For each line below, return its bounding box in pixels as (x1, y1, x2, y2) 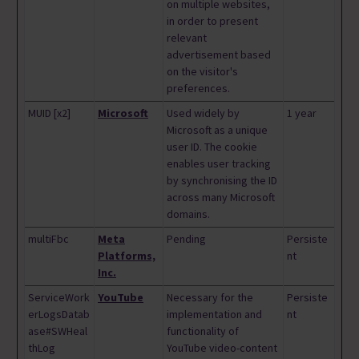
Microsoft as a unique (167, 123, 268, 138)
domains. (167, 207, 210, 222)
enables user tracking (167, 156, 271, 171)
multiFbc (28, 232, 69, 247)
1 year (287, 106, 317, 121)
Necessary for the (167, 290, 253, 305)
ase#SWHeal (28, 324, 87, 339)
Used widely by (167, 106, 240, 121)
